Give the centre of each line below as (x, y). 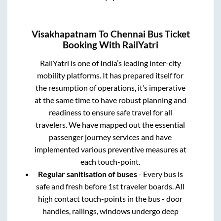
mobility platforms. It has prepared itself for (110, 75)
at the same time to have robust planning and (110, 100)
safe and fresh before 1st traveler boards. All (110, 186)
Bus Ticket (167, 34)
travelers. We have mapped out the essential (110, 124)
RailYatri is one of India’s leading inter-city (110, 63)
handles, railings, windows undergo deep (110, 211)
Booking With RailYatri (110, 45)
